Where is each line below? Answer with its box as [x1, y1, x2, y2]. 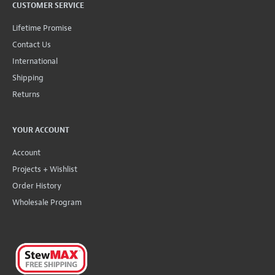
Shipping [12, 72, 44, 83]
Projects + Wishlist [12, 163, 77, 174]
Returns [12, 88, 40, 99]
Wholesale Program [12, 196, 82, 207]
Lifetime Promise [12, 22, 72, 33]
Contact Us [12, 39, 51, 50]
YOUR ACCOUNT [12, 125, 69, 135]
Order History [12, 180, 61, 191]
